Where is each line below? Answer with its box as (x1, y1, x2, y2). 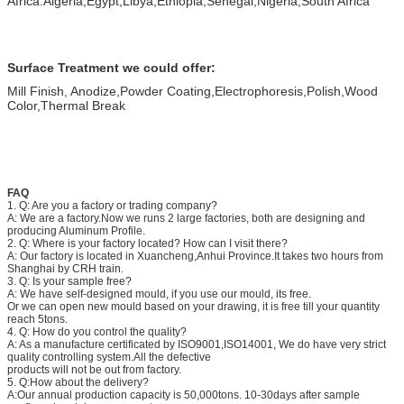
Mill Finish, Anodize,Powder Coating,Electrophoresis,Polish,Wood (7, 83, 378, 98)
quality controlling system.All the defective (7, 350, 211, 363)
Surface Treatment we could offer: (7, 60, 216, 75)
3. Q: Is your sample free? (7, 274, 132, 288)
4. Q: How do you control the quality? (7, 325, 187, 338)
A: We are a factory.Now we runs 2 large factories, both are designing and (7, 211, 365, 225)
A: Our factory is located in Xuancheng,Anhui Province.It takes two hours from (7, 249, 383, 262)
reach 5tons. (7, 312, 68, 326)
